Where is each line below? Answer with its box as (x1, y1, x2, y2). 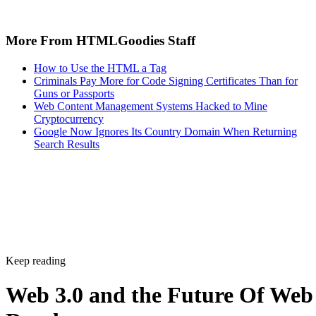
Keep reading (6, 254, 66, 267)
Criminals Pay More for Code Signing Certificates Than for (34, 74, 298, 87)
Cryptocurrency (34, 112, 104, 125)
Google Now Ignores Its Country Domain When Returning (34, 125, 297, 138)
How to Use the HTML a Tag (34, 61, 166, 74)
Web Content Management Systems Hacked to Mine (34, 99, 267, 112)
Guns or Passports (34, 87, 114, 99)
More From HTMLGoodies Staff (6, 32, 195, 48)
